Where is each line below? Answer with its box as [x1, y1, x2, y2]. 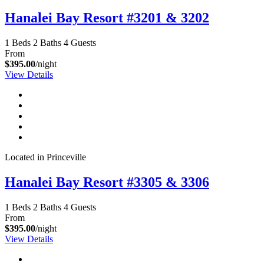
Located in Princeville [5, 151, 86, 162]
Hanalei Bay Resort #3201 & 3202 [5, 9, 209, 25]
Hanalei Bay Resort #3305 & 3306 [5, 174, 209, 190]
